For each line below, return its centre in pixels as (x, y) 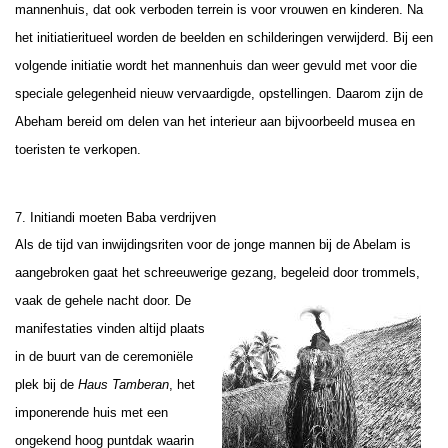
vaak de (40, 300)
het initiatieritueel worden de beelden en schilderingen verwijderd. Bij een (224, 37)
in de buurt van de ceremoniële (104, 356)
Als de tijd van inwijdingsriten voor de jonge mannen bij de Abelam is (213, 244)
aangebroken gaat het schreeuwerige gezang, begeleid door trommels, (217, 272)
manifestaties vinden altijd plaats (110, 328)
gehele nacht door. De (128, 300)
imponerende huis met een (91, 412)
